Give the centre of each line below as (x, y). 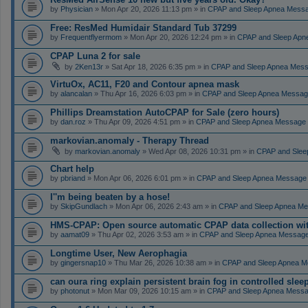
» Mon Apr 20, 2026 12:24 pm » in (179, 37)
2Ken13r (89, 66)
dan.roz (73, 121)
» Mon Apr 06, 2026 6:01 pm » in (141, 178)
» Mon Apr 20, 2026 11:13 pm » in (150, 9)
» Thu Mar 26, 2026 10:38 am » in (164, 262)
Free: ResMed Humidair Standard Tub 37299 (143, 27)
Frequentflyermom (91, 37)
